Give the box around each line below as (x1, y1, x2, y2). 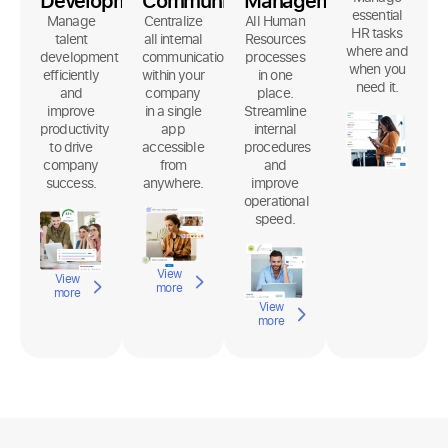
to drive (49, 137, 93, 157)
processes (245, 47, 305, 67)
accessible (142, 137, 204, 157)
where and (346, 41, 408, 61)
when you (348, 59, 406, 79)
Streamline (244, 101, 306, 121)
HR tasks (351, 23, 403, 43)
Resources (244, 29, 306, 49)
